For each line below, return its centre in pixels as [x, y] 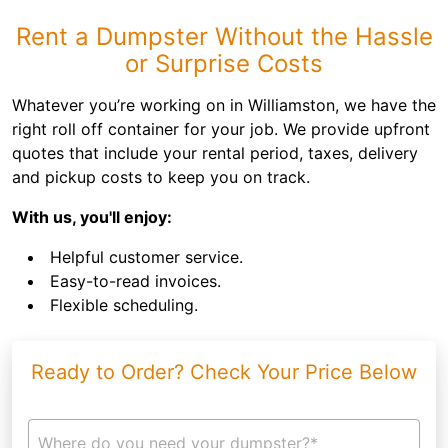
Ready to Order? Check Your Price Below [224, 372]
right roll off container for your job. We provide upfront [221, 129]
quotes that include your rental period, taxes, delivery [215, 153]
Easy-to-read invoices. [135, 281]
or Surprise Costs [224, 63]
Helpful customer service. [146, 257]
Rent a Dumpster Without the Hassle [224, 36]
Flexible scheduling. [124, 305]
